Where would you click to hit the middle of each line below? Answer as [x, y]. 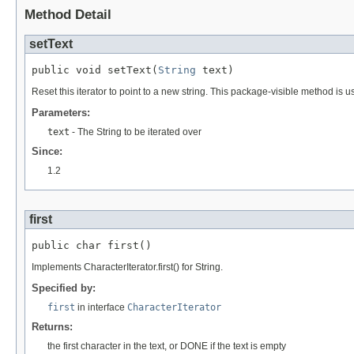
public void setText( [95, 70]
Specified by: [64, 288]
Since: [47, 151]
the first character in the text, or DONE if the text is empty [167, 346]
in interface [101, 307]
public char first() [92, 245]
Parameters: [61, 112]
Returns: [52, 326]
